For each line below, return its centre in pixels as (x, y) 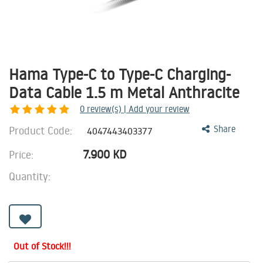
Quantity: (30, 176)
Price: (23, 154)
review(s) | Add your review (138, 109)
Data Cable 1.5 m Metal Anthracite (124, 92)
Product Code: (42, 130)
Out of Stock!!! (42, 246)
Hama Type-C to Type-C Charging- (120, 74)
